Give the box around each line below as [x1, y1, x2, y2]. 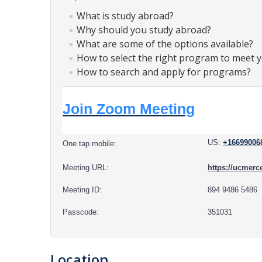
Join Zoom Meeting [63, 101, 195, 117]
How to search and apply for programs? [77, 65, 251, 78]
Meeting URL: [63, 163, 109, 172]
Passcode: [63, 208, 99, 216]
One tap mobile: [63, 139, 116, 148]
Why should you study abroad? [77, 23, 211, 36]
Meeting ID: [63, 185, 102, 194]
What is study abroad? [77, 9, 174, 22]
